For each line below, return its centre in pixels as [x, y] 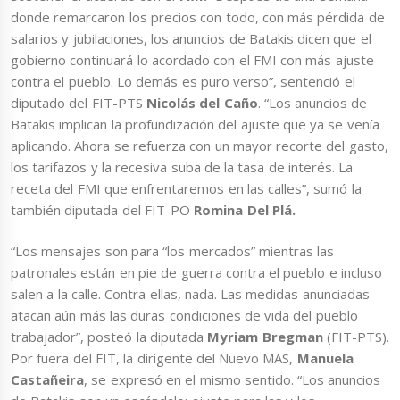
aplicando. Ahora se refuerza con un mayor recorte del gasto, [200, 145]
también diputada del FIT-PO [103, 209]
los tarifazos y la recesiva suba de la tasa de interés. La [182, 167]
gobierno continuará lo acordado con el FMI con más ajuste [192, 59]
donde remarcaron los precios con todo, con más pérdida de [198, 17]
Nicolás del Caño [202, 102]
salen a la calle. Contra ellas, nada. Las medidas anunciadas [190, 294]
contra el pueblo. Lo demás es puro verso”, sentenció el [183, 81]
